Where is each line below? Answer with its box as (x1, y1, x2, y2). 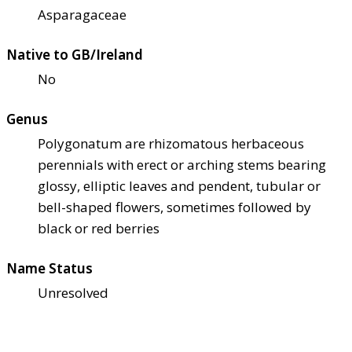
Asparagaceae (38, 5, 126, 24)
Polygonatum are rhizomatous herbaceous (38, 134, 304, 152)
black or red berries (38, 218, 159, 237)
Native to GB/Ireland (6, 45, 143, 64)
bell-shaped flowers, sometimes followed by (38, 197, 311, 216)
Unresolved (38, 283, 108, 302)
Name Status (6, 258, 93, 277)
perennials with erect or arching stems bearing (38, 155, 326, 174)
